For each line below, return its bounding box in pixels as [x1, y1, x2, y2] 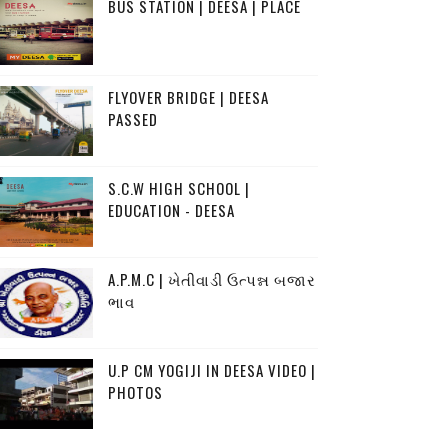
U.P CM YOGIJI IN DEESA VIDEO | [107, 359, 316, 381]
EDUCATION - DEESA [107, 199, 235, 221]
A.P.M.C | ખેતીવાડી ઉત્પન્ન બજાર [107, 268, 316, 290]
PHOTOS [107, 381, 163, 403]
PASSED [107, 108, 158, 130]
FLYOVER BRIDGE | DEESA [107, 86, 269, 108]
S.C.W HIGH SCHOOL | [107, 177, 250, 199]
